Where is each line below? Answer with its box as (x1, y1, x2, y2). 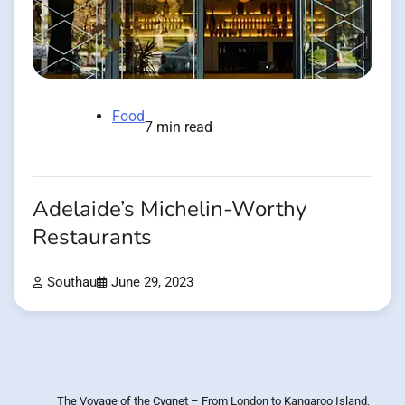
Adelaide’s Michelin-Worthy (33, 194, 306, 225)
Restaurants (33, 222, 152, 253)
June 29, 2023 (111, 275, 193, 291)
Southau (47, 275, 97, 291)
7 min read (145, 118, 212, 137)
